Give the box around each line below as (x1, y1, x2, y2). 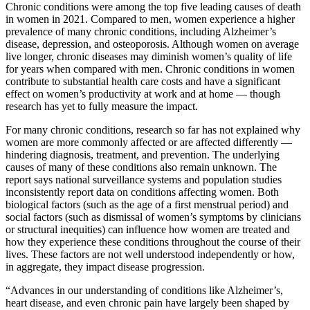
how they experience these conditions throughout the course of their (6, 236, 300, 248)
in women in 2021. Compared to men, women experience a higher (6, 13, 295, 26)
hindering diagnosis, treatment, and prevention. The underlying (6, 149, 280, 161)
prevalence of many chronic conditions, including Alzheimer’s (6, 26, 276, 38)
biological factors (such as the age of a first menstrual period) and (6, 199, 289, 211)
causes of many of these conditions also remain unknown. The (6, 161, 277, 174)
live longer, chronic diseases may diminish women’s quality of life (6, 51, 292, 63)
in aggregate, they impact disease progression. (6, 261, 205, 273)
